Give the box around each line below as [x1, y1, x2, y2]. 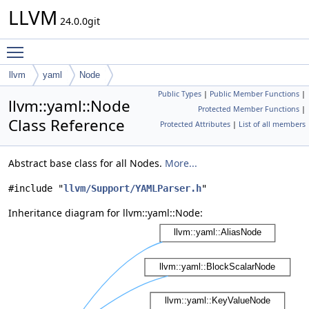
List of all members [239, 119, 306, 129]
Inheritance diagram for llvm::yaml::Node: [8, 206, 203, 219]
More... [165, 157, 197, 170]
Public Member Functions [210, 89, 299, 99]
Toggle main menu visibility [30, 39, 158, 52]
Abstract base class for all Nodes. [8, 157, 165, 170]
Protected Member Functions [198, 104, 299, 114]
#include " [8, 183, 63, 194]
